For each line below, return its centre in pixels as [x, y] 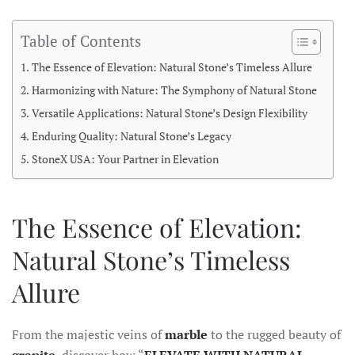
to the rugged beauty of [276, 334]
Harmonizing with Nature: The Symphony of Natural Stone [174, 90]
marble [188, 334]
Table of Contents [81, 40]
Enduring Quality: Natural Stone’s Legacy [131, 136]
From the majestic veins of [88, 334]
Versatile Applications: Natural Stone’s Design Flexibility [169, 113]
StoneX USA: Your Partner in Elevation [125, 159]
